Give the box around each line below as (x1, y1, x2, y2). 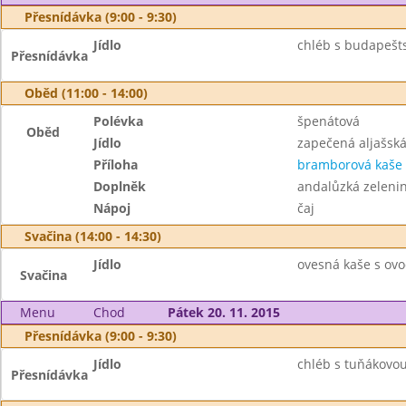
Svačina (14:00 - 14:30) (24, 227, 161, 245)
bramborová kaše (296, 156, 402, 173)
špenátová (296, 112, 360, 130)
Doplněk (93, 178, 147, 195)
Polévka (93, 112, 144, 130)
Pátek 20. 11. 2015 (167, 304, 280, 321)
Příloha (93, 156, 139, 173)
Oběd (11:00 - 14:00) (24, 84, 148, 101)
